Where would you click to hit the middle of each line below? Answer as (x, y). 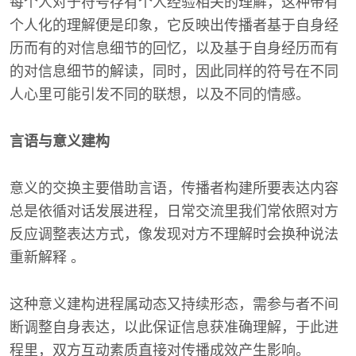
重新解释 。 (47, 257)
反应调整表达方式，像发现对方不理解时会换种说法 (174, 234)
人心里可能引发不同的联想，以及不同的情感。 (160, 95)
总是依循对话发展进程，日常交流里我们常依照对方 (174, 211)
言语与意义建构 (60, 141)
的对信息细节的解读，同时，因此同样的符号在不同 (174, 72)
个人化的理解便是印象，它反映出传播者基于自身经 (174, 25)
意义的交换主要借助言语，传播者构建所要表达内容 (174, 188)
